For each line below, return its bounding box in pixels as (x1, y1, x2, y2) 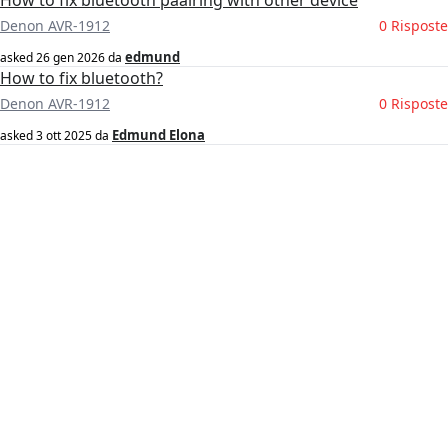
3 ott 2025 (36, 127, 92, 145)
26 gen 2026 (36, 49, 105, 67)
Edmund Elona (112, 126, 205, 145)
